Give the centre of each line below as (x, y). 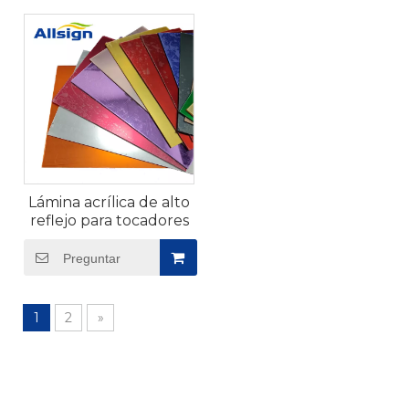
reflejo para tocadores (109, 220)
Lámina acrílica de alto (109, 202)
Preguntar (92, 258)
